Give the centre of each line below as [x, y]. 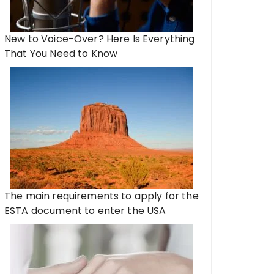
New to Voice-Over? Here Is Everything [100, 39]
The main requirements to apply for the [102, 196]
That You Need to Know [61, 54]
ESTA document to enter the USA [85, 211]
